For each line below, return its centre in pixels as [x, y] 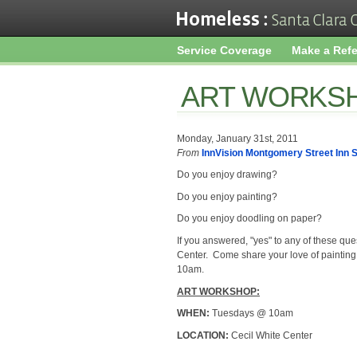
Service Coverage [224, 51]
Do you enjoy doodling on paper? [249, 219]
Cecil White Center [271, 335]
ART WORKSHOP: [218, 291]
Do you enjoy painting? [227, 196]
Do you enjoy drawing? [227, 175]
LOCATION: [203, 335]
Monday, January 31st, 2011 [237, 138]
